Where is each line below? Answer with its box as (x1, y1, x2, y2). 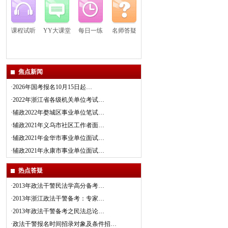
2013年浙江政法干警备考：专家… (12, 195, 104, 202)
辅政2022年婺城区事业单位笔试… (12, 109, 104, 116)
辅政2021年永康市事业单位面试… (12, 147, 104, 154)
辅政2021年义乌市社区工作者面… (12, 122, 104, 129)
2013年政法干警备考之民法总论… (12, 208, 104, 215)
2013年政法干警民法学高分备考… (12, 182, 104, 189)
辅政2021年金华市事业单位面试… (12, 134, 104, 141)
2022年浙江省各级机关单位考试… (12, 96, 104, 103)
